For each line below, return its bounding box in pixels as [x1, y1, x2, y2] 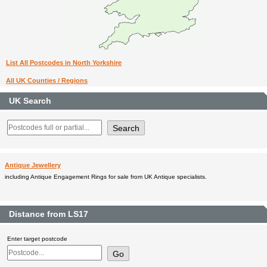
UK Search [9, 96, 51, 105]
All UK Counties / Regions [6, 76, 88, 84]
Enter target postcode [7, 235, 67, 243]
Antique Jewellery [5, 162, 61, 169]
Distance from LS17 [9, 210, 88, 219]
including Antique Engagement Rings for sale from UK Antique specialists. [5, 173, 207, 181]
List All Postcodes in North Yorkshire [6, 58, 122, 66]
